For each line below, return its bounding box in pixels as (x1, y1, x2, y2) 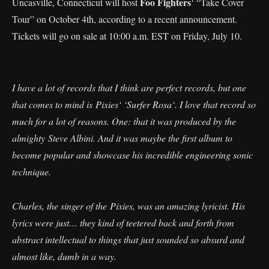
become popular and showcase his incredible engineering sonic (12, 148, 253, 161)
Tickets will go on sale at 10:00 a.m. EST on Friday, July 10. (12, 29, 242, 42)
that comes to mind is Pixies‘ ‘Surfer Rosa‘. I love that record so (12, 98, 256, 110)
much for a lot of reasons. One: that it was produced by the (12, 115, 236, 127)
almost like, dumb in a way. (12, 250, 116, 262)
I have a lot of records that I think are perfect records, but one (12, 81, 246, 94)
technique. (12, 165, 51, 178)
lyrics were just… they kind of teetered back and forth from (12, 216, 234, 229)
